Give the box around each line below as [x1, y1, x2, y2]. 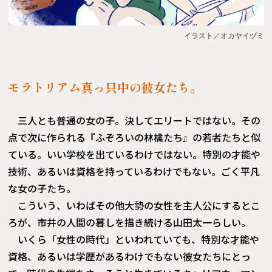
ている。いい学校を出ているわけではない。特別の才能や [8, 147, 261, 162]
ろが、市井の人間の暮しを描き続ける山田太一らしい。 [8, 215, 251, 230]
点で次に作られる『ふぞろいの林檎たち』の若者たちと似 [8, 130, 261, 145]
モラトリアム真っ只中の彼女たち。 [8, 78, 203, 97]
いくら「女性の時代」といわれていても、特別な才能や [18, 232, 260, 247]
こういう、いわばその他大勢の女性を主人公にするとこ [18, 198, 261, 213]
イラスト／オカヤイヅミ [183, 32, 264, 41]
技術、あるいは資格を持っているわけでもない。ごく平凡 [8, 164, 260, 179]
